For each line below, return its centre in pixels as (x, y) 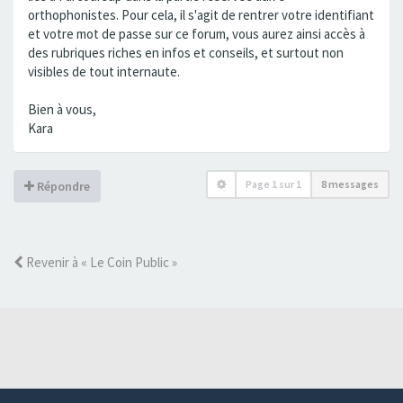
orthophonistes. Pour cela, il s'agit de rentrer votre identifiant (201, 15)
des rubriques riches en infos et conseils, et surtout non (186, 53)
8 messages (350, 184)
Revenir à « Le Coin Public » (100, 263)
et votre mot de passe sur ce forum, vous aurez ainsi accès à (197, 34)
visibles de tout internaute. (104, 72)
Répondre (62, 187)
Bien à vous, (62, 110)
